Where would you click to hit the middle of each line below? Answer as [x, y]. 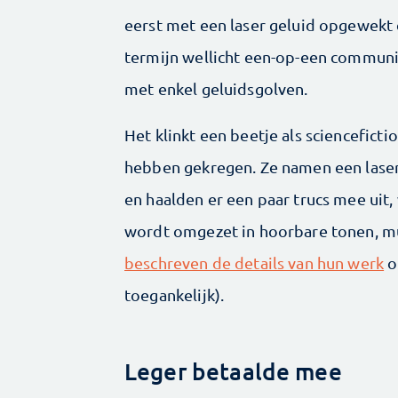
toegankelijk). [175, 295]
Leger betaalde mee [233, 371]
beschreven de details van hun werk [255, 263]
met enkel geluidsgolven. [216, 89]
